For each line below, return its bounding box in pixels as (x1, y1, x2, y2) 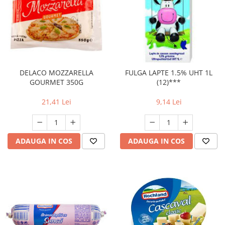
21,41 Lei (41, 97, 71, 107)
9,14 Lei (156, 97, 182, 107)
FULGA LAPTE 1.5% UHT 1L (125, 68, 212, 78)
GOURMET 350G (29, 77, 83, 87)
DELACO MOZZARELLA (19, 68, 93, 78)
